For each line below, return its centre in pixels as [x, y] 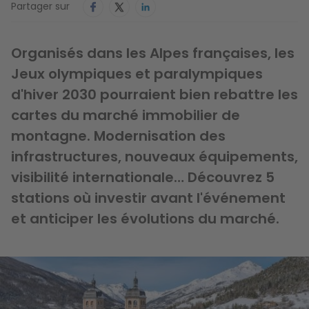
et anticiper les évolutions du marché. [145, 218]
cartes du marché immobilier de [126, 115]
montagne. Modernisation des [118, 136]
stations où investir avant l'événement [148, 198]
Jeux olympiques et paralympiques [137, 73]
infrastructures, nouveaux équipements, [154, 156]
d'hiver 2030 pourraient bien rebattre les [154, 94]
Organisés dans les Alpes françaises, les [153, 53]
